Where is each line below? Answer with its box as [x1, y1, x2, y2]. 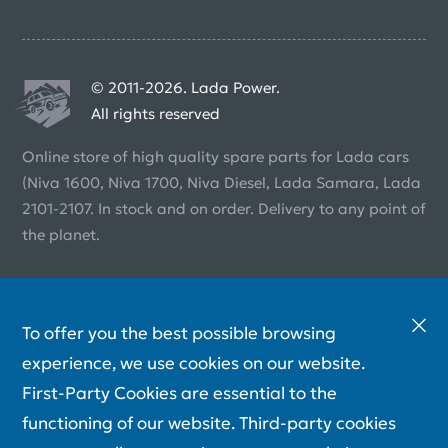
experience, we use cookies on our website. [22, 351, 365, 374]
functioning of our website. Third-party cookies [22, 411, 396, 434]
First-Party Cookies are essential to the [22, 381, 337, 404]
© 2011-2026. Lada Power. [91, 77, 280, 97]
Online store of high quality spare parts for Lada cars [22, 146, 409, 166]
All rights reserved [91, 103, 220, 123]
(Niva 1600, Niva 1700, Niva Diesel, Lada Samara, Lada [22, 172, 421, 192]
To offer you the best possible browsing [22, 321, 336, 344]
